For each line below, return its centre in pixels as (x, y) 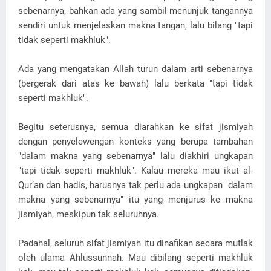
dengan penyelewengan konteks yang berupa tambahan (135, 142)
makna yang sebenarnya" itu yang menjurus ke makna (135, 200)
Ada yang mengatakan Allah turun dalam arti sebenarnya (135, 69)
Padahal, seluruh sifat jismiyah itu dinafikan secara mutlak (135, 243)
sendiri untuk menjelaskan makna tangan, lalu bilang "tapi (135, 25)
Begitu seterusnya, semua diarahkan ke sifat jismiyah (135, 127)
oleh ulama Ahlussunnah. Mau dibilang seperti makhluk (135, 258)
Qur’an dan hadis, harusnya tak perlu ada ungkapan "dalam (135, 185)
